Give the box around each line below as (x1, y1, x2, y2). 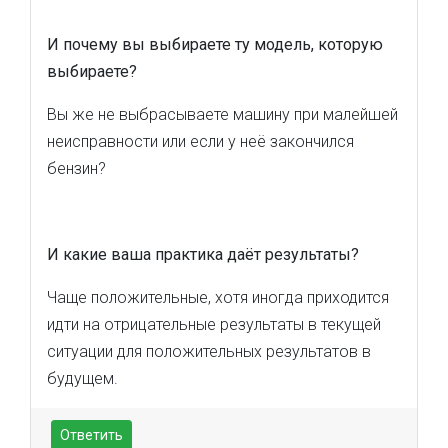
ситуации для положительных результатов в (47, 342, 371, 361)
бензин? (47, 159, 106, 178)
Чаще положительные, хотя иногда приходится (47, 288, 389, 307)
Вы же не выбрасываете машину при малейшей (47, 105, 398, 124)
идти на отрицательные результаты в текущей (47, 315, 381, 334)
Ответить (60, 427, 123, 443)
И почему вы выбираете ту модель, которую (47, 35, 383, 54)
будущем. (47, 369, 118, 388)
